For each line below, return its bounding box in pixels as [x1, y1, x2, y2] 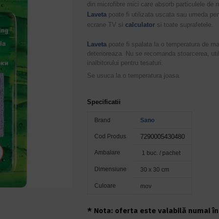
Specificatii [87, 98, 121, 106]
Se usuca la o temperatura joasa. [87, 71, 181, 79]
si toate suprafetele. [155, 21, 214, 28]
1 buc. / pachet [140, 150, 181, 156]
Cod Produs [94, 133, 127, 140]
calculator [125, 21, 155, 28]
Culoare [94, 182, 116, 189]
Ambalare [94, 149, 121, 156]
